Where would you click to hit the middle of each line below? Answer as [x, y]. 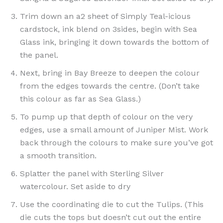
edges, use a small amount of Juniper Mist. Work [114, 129]
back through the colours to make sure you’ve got [116, 142]
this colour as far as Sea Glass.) [80, 99]
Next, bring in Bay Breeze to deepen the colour [110, 73]
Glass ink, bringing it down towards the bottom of [114, 42]
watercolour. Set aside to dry [75, 186]
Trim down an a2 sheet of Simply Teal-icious [105, 16]
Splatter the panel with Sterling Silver [92, 173]
